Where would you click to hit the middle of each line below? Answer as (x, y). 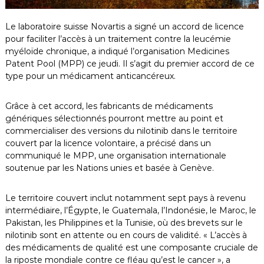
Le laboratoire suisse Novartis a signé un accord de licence (124, 26)
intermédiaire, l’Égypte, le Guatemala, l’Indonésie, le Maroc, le (131, 210)
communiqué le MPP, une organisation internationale (115, 155)
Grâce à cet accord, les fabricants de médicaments (109, 106)
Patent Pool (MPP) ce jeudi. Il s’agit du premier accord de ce (130, 63)
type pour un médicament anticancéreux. (90, 76)
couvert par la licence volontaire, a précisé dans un (108, 143)
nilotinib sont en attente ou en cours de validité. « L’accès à (126, 235)
